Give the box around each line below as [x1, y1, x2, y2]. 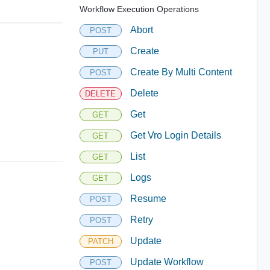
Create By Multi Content [130, 67, 232, 77]
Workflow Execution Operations [79, 4, 199, 14]
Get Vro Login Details [130, 130, 221, 140]
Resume [130, 193, 166, 204]
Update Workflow [130, 257, 204, 267]
